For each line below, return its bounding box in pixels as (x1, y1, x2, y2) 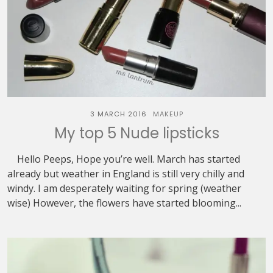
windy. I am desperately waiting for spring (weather (7, 182, 241, 195)
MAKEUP (152, 109, 183, 119)
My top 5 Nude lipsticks (54, 123, 219, 143)
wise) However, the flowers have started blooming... (7, 196, 241, 210)
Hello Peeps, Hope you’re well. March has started (7, 152, 240, 166)
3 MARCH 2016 (90, 109, 147, 119)
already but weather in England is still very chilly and (7, 167, 244, 180)
